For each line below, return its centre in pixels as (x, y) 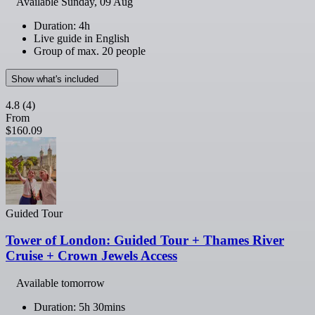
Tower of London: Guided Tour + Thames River (145, 240)
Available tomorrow (60, 283)
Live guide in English (82, 38)
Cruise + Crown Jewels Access (91, 256)
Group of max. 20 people (90, 51)
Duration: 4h (62, 25)
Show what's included (56, 79)
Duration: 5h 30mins (79, 307)
